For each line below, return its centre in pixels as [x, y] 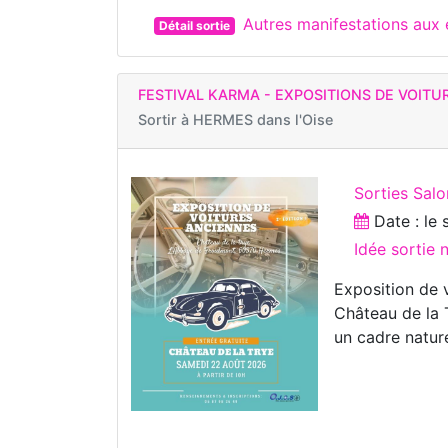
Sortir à [165, 120]
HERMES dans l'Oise [263, 120]
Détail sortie [194, 26]
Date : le [406, 221]
